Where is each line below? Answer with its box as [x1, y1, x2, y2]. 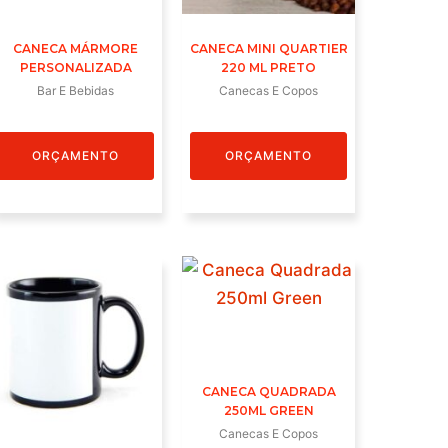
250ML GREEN [223, 402, 314, 418]
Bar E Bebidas [37, 83, 115, 99]
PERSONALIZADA [19, 60, 132, 76]
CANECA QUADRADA [201, 383, 336, 399]
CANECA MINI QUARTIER [189, 41, 348, 57]
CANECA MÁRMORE [13, 41, 139, 57]
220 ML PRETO [221, 60, 317, 76]
